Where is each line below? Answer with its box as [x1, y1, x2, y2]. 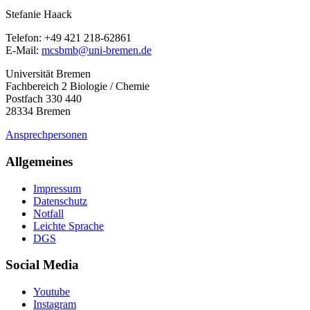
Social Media [6, 257, 79, 273]
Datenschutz [33, 194, 87, 207]
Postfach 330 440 [6, 93, 82, 105]
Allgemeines [6, 154, 73, 170]
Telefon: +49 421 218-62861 [6, 32, 131, 44]
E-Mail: [6, 44, 42, 57]
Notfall [33, 207, 64, 219]
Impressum [33, 182, 81, 194]
